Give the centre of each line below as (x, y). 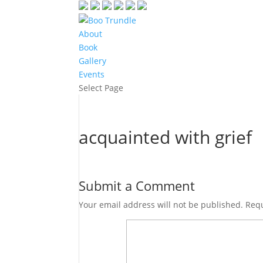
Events (92, 74)
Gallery (93, 61)
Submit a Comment (137, 186)
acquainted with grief (166, 137)
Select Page (101, 88)
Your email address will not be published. (161, 205)
